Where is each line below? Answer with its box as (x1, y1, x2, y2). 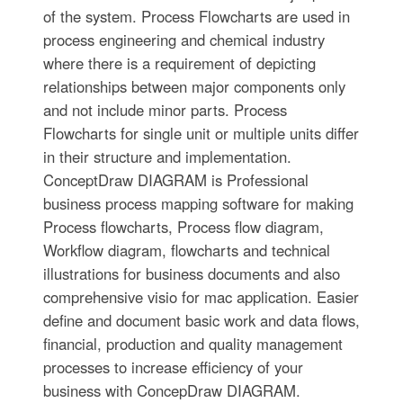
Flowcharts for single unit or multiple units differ (42, 121, 359, 144)
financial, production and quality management (42, 332, 343, 354)
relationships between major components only (42, 75, 345, 97)
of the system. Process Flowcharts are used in (42, 4, 350, 27)
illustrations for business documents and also (42, 262, 340, 284)
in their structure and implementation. (42, 145, 291, 167)
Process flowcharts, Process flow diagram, (42, 215, 324, 237)
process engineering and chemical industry (42, 28, 325, 50)
